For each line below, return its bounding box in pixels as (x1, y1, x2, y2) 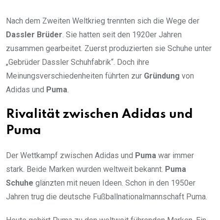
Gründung (144, 71, 180, 81)
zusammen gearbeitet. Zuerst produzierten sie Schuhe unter (6, 44, 212, 54)
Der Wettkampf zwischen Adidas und (6, 151, 135, 161)
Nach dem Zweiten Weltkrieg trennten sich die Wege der (6, 16, 199, 26)
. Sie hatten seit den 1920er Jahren (62, 30, 182, 40)
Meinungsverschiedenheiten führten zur (6, 71, 144, 81)
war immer (156, 151, 194, 161)
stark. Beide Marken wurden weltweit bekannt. (6, 165, 165, 174)
